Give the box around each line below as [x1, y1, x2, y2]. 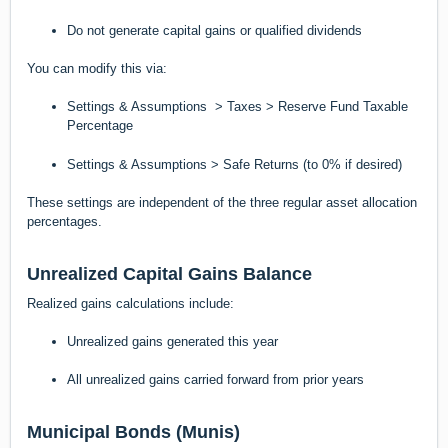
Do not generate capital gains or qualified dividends [67, 22, 362, 38]
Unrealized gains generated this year [67, 333, 278, 349]
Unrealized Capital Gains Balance [27, 264, 312, 285]
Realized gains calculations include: [27, 296, 234, 312]
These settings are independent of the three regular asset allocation [27, 195, 417, 211]
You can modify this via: [27, 61, 167, 77]
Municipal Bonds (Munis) [27, 422, 240, 443]
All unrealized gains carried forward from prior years [67, 372, 364, 388]
